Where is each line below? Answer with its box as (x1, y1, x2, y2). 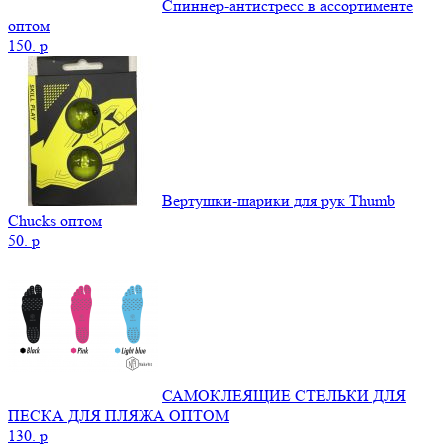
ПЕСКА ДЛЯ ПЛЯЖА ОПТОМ (8, 405, 229, 425)
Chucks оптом (8, 210, 102, 230)
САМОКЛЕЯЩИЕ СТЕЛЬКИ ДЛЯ (162, 385, 406, 405)
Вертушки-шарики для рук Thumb (162, 190, 395, 210)
